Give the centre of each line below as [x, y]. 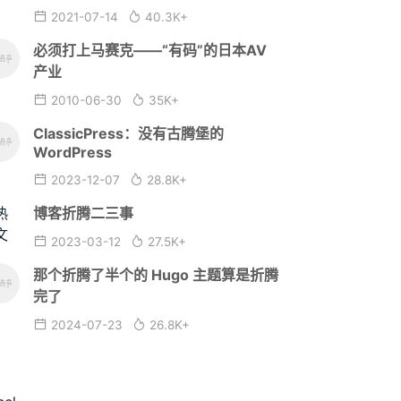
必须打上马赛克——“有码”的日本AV [149, 50]
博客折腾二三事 [83, 213]
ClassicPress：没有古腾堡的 [128, 133]
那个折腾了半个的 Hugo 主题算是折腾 [155, 274]
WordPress [72, 152]
